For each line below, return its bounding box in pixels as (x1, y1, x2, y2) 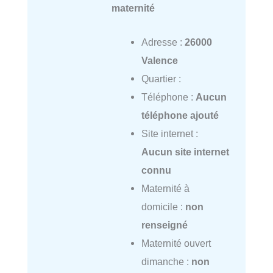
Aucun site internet (141, 146, 229, 158)
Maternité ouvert (141, 238, 211, 249)
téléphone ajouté (141, 110, 219, 121)
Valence (141, 55, 178, 66)
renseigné (141, 219, 188, 231)
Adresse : (141, 37, 185, 48)
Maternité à (141, 183, 190, 194)
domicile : (141, 201, 185, 213)
